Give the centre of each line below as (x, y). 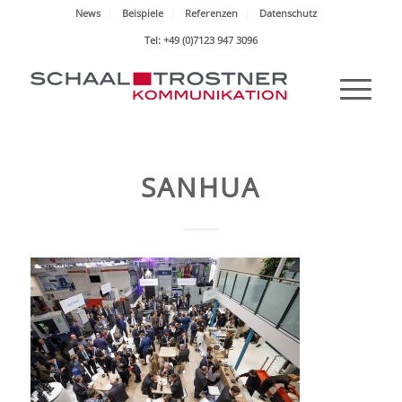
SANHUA (201, 187)
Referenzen (212, 13)
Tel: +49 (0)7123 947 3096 (201, 40)
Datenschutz (288, 13)
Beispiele (143, 13)
